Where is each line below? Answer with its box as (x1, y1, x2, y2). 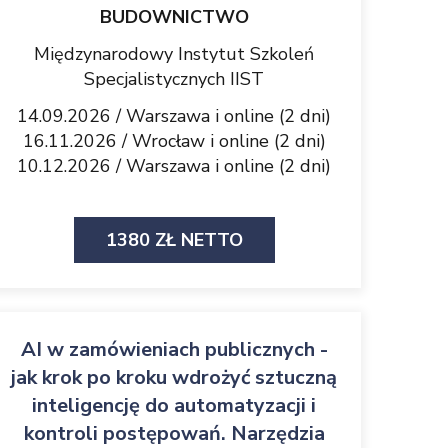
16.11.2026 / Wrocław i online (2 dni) (22, 129, 326, 153)
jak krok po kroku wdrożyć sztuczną (11, 364, 337, 391)
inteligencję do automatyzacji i (32, 392, 316, 419)
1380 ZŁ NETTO (105, 228, 243, 252)
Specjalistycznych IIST (84, 67, 264, 91)
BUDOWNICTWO (99, 5, 249, 29)
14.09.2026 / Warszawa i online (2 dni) (17, 104, 331, 128)
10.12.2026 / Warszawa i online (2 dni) (17, 154, 331, 178)
